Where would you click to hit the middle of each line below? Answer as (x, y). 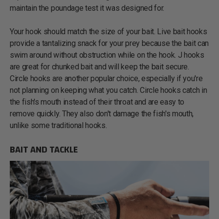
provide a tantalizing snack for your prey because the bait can (109, 43)
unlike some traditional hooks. (58, 125)
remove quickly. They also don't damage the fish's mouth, (102, 113)
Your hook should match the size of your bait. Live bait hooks (109, 31)
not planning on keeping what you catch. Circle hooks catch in (109, 90)
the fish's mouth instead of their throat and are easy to (97, 102)
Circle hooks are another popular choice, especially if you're (106, 78)
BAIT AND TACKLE (44, 149)
